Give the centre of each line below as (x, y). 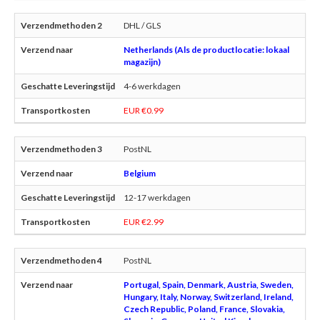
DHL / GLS (142, 26)
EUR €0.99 (144, 111)
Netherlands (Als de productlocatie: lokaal (206, 50)
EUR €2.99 (144, 222)
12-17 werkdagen (157, 198)
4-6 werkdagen (152, 86)
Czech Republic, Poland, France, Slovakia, (204, 309)
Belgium (140, 174)
